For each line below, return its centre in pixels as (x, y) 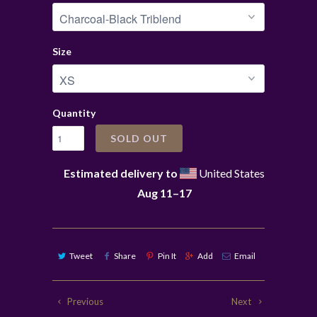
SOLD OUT (139, 139)
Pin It (167, 256)
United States (231, 173)
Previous (85, 302)
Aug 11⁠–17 (164, 193)
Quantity (74, 113)
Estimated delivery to (121, 173)
